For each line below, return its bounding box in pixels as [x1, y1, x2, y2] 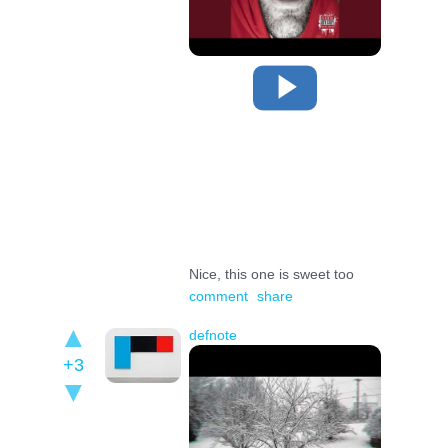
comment [189, 287, 249, 304]
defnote [189, 326, 238, 343]
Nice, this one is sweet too [189, 266, 355, 283]
